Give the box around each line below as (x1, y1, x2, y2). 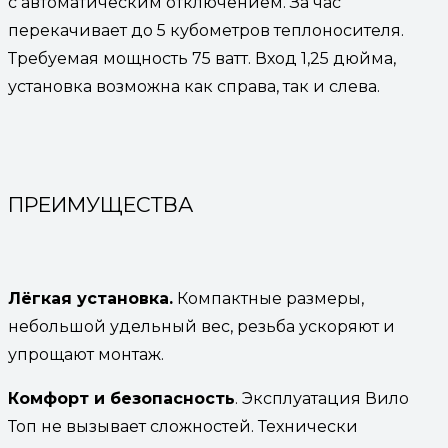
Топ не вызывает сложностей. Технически (8, 417, 358, 437)
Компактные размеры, (173, 289, 364, 309)
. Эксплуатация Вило (235, 389, 409, 409)
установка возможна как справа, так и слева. (8, 76, 384, 96)
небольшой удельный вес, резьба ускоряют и (8, 317, 395, 337)
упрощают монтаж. (8, 345, 164, 365)
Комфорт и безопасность (8, 389, 235, 409)
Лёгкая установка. (8, 289, 173, 309)
